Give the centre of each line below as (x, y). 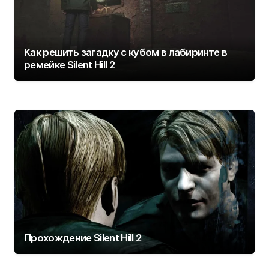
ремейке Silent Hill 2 (69, 65)
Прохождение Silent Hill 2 (83, 238)
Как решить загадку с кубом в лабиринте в (126, 53)
